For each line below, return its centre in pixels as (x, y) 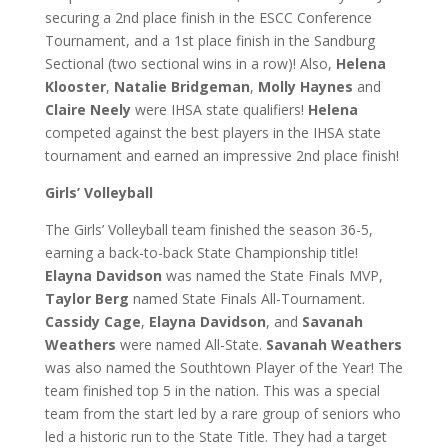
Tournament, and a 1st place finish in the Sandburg (209, 40)
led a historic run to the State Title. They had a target (215, 436)
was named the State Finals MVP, (272, 275)
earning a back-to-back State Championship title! (201, 252)
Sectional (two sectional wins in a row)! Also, (190, 63)
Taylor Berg (86, 298)
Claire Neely (87, 109)
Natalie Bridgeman (181, 86)
